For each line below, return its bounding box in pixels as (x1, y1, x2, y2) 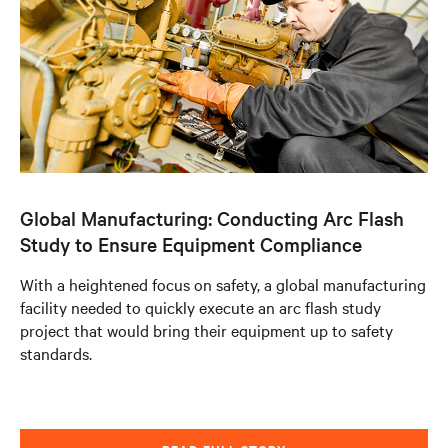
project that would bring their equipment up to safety (20, 319, 393, 341)
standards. (20, 342, 92, 364)
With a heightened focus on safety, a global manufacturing (20, 273, 426, 295)
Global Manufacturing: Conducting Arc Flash (20, 205, 404, 231)
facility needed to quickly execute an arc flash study (20, 296, 381, 318)
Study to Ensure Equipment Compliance (20, 231, 362, 257)
